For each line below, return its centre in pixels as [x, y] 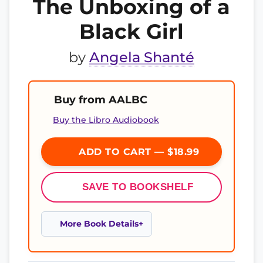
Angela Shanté [142, 57]
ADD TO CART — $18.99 [137, 152]
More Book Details [99, 224]
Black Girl [131, 31]
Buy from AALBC [101, 100]
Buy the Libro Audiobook [106, 120]
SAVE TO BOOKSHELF [138, 187]
